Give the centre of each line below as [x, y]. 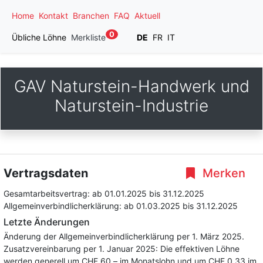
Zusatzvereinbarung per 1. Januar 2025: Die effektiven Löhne [122, 249]
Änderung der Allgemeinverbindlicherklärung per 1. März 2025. [124, 236]
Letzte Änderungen [47, 222]
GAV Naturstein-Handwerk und [131, 86]
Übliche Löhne [39, 37]
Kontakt [53, 16]
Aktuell [147, 16]
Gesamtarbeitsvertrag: [48, 193]
